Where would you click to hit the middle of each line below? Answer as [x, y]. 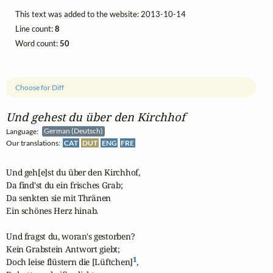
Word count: [37, 43]
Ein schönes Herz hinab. [52, 211]
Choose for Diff [40, 88]
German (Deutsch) [74, 131]
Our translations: [34, 143]
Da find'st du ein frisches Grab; [65, 185]
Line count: [35, 28]
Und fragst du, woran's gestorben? [71, 236]
